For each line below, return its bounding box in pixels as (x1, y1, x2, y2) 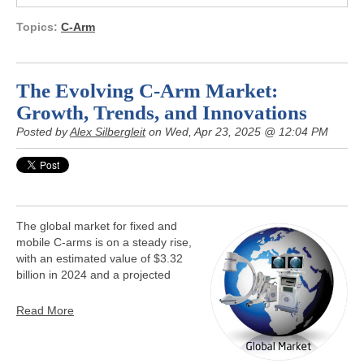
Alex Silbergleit (70, 125, 145, 138)
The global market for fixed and (16, 219, 177, 232)
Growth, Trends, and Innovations (16, 102, 307, 123)
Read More (16, 304, 74, 317)
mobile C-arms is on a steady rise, (16, 236, 192, 249)
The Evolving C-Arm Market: (16, 80, 278, 102)
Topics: (16, 20, 61, 33)
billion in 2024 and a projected (16, 268, 171, 281)
